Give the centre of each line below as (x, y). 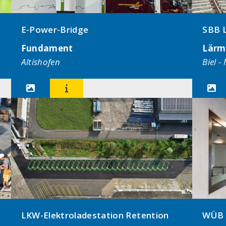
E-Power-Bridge (55, 30)
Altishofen (41, 62)
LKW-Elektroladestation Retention (95, 215)
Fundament (47, 48)
